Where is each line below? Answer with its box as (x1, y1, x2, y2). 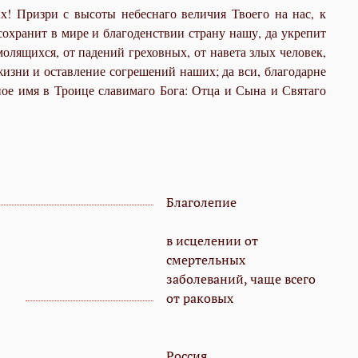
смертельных (166, 251, 245, 269)
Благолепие (166, 193, 237, 212)
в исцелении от (166, 232, 258, 250)
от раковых (166, 289, 233, 308)
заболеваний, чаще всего (166, 270, 316, 288)
